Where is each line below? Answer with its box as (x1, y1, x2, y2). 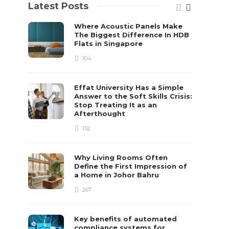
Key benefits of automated (74, 215, 177, 223)
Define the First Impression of (74, 162, 188, 170)
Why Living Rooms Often (74, 153, 168, 162)
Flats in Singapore (74, 39, 145, 48)
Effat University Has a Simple (74, 83, 184, 91)
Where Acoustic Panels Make (74, 22, 183, 30)
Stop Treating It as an (74, 101, 157, 109)
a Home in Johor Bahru (74, 171, 162, 179)
